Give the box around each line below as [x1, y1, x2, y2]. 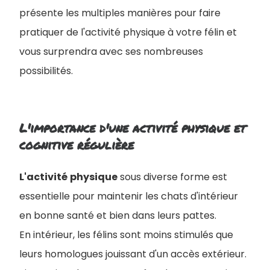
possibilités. [19, 64, 73, 78]
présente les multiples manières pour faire [19, 6, 221, 20]
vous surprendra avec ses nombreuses [19, 45, 203, 58]
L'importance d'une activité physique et [19, 119, 246, 136]
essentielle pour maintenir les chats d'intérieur [19, 189, 238, 203]
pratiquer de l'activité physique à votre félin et [19, 25, 237, 39]
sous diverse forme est [118, 170, 227, 184]
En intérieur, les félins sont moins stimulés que [19, 228, 233, 242]
